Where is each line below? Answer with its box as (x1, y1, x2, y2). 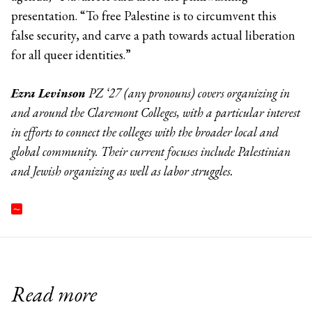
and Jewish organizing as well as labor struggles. (11, 162, 233, 179)
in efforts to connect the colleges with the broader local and (11, 123, 279, 140)
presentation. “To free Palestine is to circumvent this (11, 7, 276, 24)
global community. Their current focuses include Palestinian (11, 143, 290, 159)
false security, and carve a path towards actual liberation (11, 26, 295, 43)
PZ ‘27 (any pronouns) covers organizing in (86, 84, 290, 101)
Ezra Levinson (11, 84, 86, 101)
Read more (11, 280, 97, 308)
